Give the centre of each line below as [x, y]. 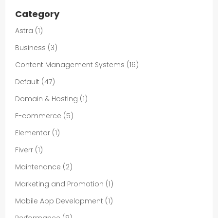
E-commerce [38, 116]
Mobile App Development [59, 201]
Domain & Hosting [47, 99]
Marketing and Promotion [60, 184]
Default [27, 82]
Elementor [33, 133]
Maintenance [38, 167]
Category [37, 14]
